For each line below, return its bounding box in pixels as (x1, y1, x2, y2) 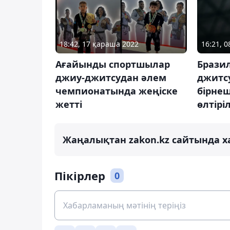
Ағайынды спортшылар (55, 57, 170, 70)
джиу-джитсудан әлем (55, 71, 166, 84)
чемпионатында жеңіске (55, 84, 178, 97)
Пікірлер (54, 167, 105, 183)
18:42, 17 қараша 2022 (60, 39, 139, 49)
